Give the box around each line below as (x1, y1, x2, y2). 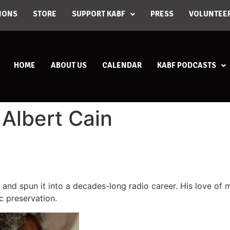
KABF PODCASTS (157, 61, 217, 70)
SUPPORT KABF (72, 9, 126, 18)
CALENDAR (102, 61, 142, 70)
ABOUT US (51, 61, 87, 70)
